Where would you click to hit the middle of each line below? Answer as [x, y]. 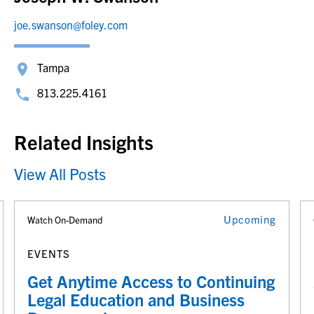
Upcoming [250, 219]
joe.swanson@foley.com [71, 25]
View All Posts [60, 174]
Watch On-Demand [65, 220]
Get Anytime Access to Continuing [151, 281]
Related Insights [84, 142]
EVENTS [49, 254]
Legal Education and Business [136, 300]
